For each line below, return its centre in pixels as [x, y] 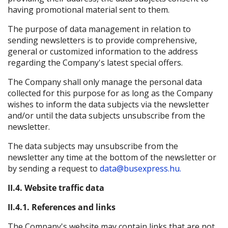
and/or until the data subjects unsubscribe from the [106, 116]
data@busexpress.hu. [141, 169]
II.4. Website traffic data [56, 188]
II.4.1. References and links [63, 207]
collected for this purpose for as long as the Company [110, 93]
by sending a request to [54, 169]
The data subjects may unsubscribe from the [93, 146]
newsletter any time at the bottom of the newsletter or [112, 158]
